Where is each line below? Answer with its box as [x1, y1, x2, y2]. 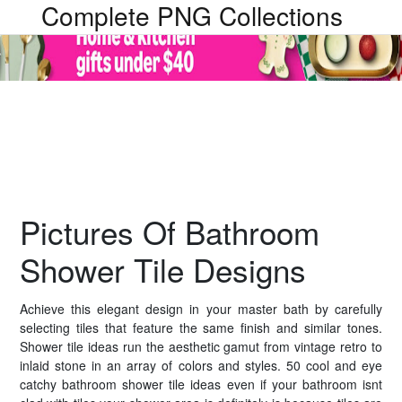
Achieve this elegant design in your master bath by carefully [20, 300, 382, 318]
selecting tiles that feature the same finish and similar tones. [20, 319, 382, 336]
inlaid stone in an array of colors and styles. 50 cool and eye [20, 356, 382, 374]
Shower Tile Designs [20, 247, 306, 292]
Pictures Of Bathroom [20, 209, 319, 254]
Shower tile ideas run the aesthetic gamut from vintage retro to [20, 337, 382, 355]
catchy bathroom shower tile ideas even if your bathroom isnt [20, 375, 382, 393]
